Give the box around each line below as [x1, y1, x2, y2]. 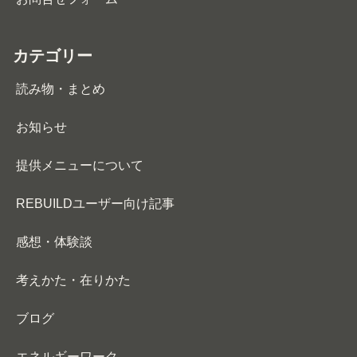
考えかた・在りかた [16, 273, 131, 288]
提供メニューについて [16, 159, 143, 173]
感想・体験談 [16, 235, 92, 249]
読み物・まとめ [16, 82, 105, 96]
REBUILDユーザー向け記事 [16, 197, 175, 211]
